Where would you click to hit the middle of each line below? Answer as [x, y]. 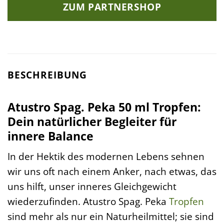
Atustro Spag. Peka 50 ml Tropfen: [104, 107]
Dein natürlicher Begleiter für [92, 121]
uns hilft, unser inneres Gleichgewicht [92, 186]
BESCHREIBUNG [47, 75]
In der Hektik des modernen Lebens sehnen [106, 156]
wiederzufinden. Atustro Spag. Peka [88, 201]
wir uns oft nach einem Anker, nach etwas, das [112, 171]
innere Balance [50, 136]
